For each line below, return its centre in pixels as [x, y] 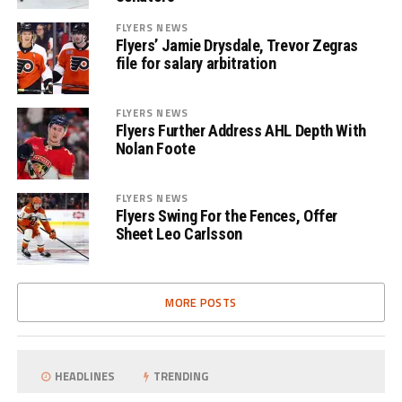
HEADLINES [84, 376]
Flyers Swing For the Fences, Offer [227, 216]
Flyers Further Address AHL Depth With [240, 131]
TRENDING [180, 376]
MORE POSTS [201, 303]
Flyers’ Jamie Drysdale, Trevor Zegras [236, 46]
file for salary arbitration [196, 64]
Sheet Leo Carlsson [179, 234]
